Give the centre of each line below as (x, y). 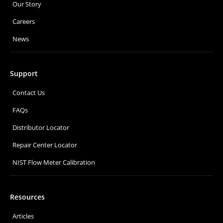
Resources (27, 197)
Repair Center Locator (45, 145)
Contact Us (29, 93)
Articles (23, 216)
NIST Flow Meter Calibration (54, 163)
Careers (24, 22)
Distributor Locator (41, 128)
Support (24, 74)
